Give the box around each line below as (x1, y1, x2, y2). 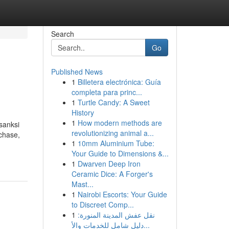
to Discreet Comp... (71, 199, 134, 210)
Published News (51, 66, 103, 77)
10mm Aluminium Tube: (77, 138, 154, 148)
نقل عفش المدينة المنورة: (77, 210, 155, 220)
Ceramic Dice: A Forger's (71, 169, 153, 179)
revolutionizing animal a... (71, 128, 154, 138)
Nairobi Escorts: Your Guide (77, 189, 167, 199)
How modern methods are (77, 118, 162, 128)
